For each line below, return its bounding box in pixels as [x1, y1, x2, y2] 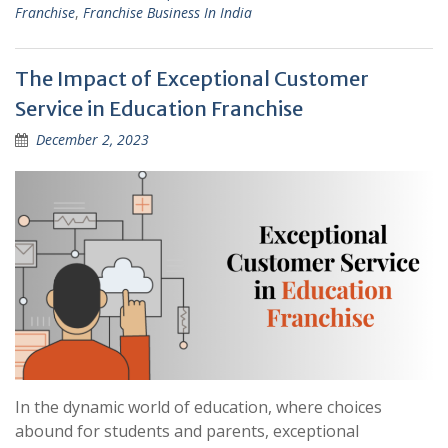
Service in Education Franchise [15, 96, 303, 121]
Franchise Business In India [83, 3, 252, 22]
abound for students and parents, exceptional [15, 420, 359, 442]
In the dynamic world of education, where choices [15, 396, 382, 418]
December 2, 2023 [36, 130, 149, 149]
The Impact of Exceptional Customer [15, 66, 369, 91]
